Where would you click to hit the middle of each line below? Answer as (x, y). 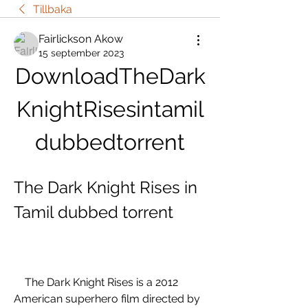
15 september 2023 (81, 53)
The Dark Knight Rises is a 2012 (19, 282)
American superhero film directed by (107, 299)
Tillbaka (53, 9)
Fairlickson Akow (81, 39)
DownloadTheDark (110, 76)
